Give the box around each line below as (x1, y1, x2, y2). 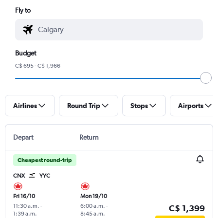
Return (79, 133, 99, 141)
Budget (15, 49, 36, 57)
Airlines (13, 101, 37, 109)
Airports (178, 101, 203, 109)
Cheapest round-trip (18, 156, 72, 163)
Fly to (15, 6, 31, 14)
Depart (13, 133, 33, 141)
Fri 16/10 (13, 192, 35, 200)
